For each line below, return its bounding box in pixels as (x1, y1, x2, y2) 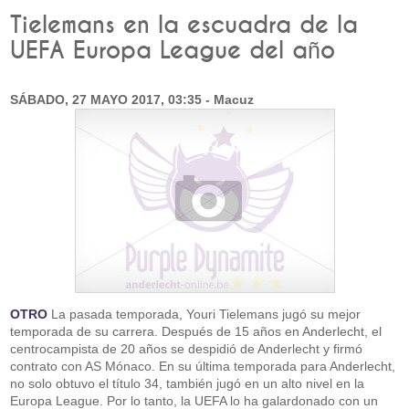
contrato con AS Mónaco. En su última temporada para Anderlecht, (10, 359, 396, 373)
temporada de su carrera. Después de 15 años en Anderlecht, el (10, 324, 383, 339)
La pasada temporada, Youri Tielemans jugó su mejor (47, 307, 362, 321)
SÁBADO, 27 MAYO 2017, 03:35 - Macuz (10, 92, 255, 107)
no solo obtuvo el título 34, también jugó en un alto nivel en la (10, 376, 365, 391)
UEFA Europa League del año (10, 39, 336, 63)
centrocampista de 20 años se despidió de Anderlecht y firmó (10, 341, 363, 356)
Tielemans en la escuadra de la (10, 14, 359, 37)
